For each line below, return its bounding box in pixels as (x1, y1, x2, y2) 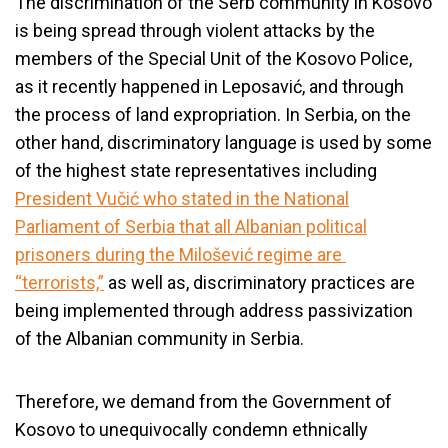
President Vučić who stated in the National (15, 188, 349, 209)
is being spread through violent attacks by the (15, 20, 375, 41)
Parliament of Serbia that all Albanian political (15, 216, 367, 237)
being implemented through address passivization (15, 300, 413, 321)
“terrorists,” (15, 272, 104, 293)
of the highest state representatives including (15, 160, 377, 181)
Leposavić (222, 76, 302, 97)
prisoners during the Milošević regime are (15, 244, 346, 265)
